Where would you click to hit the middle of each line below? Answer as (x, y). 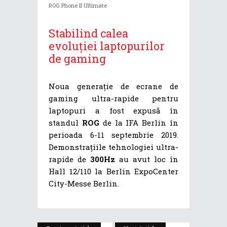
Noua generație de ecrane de (113, 86)
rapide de (69, 159)
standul (65, 123)
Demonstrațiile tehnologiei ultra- (113, 147)
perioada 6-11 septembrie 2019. (113, 135)
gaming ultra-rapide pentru (113, 99)
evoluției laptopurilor (107, 46)
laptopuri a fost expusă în (113, 111)
